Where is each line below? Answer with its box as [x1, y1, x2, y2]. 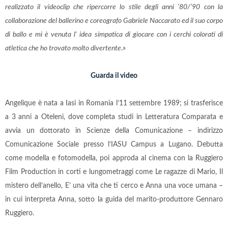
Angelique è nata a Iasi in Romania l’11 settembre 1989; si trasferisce [5, 99, 223, 107]
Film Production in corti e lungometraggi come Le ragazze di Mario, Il [5, 168, 223, 176]
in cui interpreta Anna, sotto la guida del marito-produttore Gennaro [5, 195, 223, 203]
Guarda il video [91, 72, 137, 79]
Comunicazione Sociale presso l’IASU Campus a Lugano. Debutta [5, 140, 223, 148]
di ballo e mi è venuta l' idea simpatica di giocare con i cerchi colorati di [5, 31, 223, 38]
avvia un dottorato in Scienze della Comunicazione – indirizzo [5, 127, 223, 134]
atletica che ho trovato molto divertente [5, 44, 121, 52]
